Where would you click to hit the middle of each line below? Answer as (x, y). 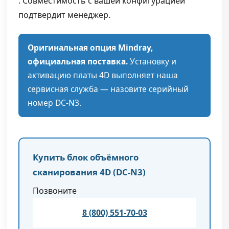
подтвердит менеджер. (64, 15)
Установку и (152, 61)
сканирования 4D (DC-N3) (89, 172)
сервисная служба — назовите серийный (108, 89)
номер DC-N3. (54, 102)
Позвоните (55, 190)
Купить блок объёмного (86, 157)
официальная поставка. (78, 61)
